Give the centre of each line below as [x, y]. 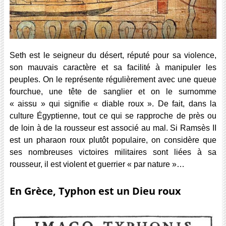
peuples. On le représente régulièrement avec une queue [113, 80]
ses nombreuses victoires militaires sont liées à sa [113, 152]
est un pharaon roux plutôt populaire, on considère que [113, 140]
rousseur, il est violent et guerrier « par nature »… [97, 164]
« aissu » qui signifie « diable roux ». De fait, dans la [113, 104]
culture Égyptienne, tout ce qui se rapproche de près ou [113, 116]
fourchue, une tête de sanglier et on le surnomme [113, 92]
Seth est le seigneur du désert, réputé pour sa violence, [113, 55]
